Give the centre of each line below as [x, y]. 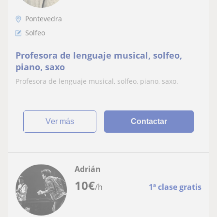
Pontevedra [44, 19]
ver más [63, 121]
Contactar [149, 121]
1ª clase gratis [175, 187]
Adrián [88, 169]
